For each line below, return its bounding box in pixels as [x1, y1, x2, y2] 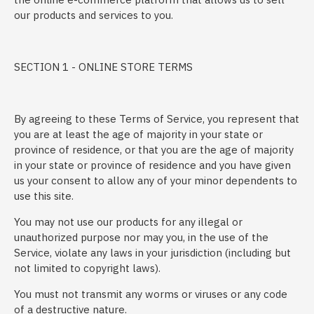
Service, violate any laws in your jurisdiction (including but [14, 246, 291, 259]
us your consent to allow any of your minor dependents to [14, 174, 297, 187]
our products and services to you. [14, 8, 173, 22]
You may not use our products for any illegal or [14, 215, 243, 228]
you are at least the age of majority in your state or [14, 128, 263, 141]
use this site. [14, 189, 74, 203]
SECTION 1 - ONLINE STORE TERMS [14, 60, 193, 74]
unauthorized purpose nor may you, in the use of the [14, 231, 268, 244]
